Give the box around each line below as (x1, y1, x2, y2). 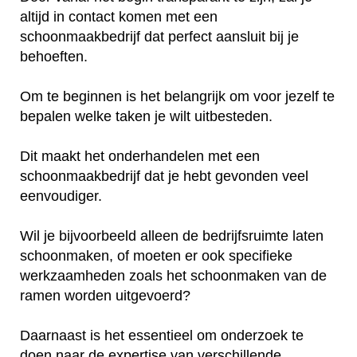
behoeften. (20, 49, 88, 65)
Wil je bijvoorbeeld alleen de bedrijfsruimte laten (20, 228, 324, 245)
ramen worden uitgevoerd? (20, 288, 190, 304)
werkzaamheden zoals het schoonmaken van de (20, 268, 327, 284)
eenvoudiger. (20, 188, 106, 205)
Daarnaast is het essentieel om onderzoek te (20, 328, 304, 344)
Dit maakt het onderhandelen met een (20, 148, 260, 165)
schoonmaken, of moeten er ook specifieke (20, 248, 292, 265)
